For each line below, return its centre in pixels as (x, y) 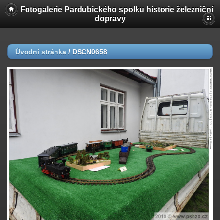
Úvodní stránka (41, 52)
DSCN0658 (90, 52)
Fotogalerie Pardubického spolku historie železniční (116, 10)
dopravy (110, 18)
